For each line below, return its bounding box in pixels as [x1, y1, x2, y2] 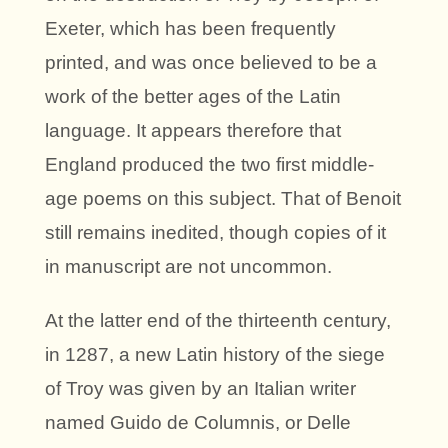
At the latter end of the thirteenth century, [45, 310, 391, 332]
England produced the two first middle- [45, 154, 374, 176]
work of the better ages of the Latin [45, 86, 341, 108]
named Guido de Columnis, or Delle [45, 412, 351, 434]
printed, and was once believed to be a [45, 52, 377, 74]
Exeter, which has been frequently [45, 18, 336, 40]
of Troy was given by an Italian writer [45, 378, 356, 400]
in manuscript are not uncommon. [45, 256, 332, 278]
